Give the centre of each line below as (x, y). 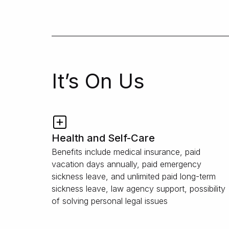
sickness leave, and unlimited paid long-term (134, 176)
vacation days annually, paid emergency (127, 164)
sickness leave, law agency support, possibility (139, 189)
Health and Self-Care (103, 138)
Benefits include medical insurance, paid (126, 152)
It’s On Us (98, 81)
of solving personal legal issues (110, 201)
